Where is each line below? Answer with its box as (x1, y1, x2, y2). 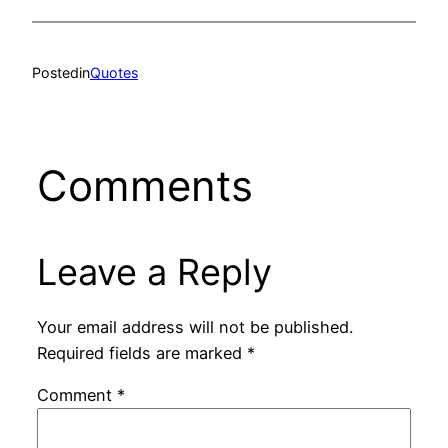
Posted (32, 63, 79, 81)
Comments (36, 160, 253, 212)
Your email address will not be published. (36, 316, 353, 337)
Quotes (90, 63, 138, 81)
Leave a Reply (36, 250, 272, 295)
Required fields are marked (36, 342, 247, 363)
